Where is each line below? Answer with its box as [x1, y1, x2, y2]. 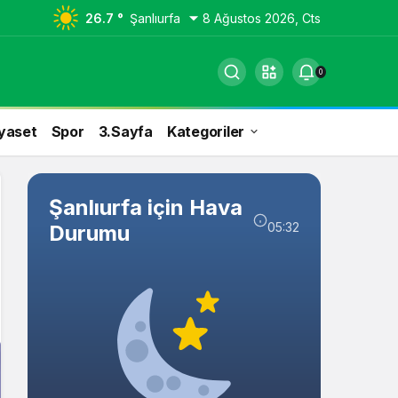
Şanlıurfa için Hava [49, 195, 243, 220]
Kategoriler [166, 122, 244, 140]
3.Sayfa [98, 122, 153, 140]
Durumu [49, 220, 130, 246]
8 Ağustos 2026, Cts [203, 10, 321, 26]
